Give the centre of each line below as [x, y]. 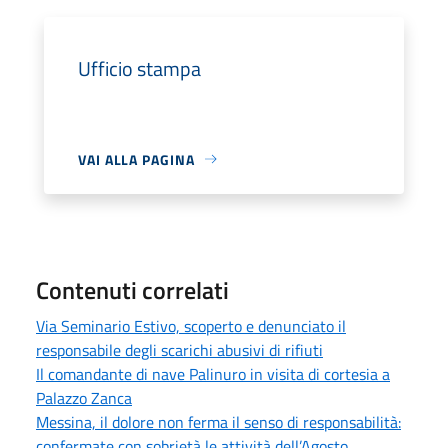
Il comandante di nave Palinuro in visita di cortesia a [213, 373]
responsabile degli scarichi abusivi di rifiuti [179, 349]
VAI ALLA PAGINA [136, 159]
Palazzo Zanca [84, 397]
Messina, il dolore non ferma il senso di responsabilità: [218, 421]
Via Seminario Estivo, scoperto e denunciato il [191, 325]
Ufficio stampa [139, 68]
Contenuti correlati [132, 289]
